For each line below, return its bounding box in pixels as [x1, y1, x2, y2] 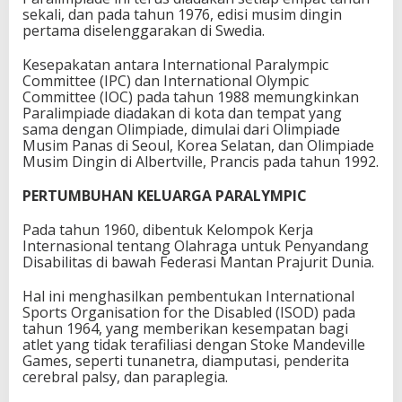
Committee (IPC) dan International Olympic [22, 70, 309, 91]
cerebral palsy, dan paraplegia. [22, 366, 228, 387]
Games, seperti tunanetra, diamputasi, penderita [22, 350, 349, 371]
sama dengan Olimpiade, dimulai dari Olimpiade [22, 118, 340, 139]
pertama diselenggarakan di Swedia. [22, 20, 265, 40]
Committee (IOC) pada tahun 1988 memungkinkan [22, 86, 359, 107]
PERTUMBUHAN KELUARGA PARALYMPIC [22, 185, 307, 205]
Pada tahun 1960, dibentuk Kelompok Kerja [22, 219, 313, 240]
